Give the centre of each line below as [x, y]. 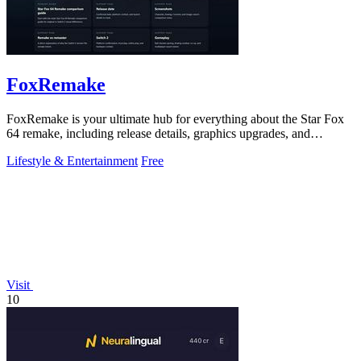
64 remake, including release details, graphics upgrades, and [158, 134]
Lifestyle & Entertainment [72, 161]
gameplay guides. [51, 148]
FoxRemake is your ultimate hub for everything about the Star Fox [175, 119]
